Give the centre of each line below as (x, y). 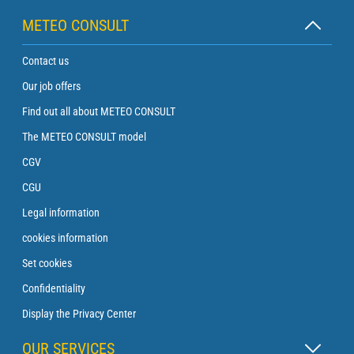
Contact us (45, 60)
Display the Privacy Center (79, 313)
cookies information (65, 237)
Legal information (61, 212)
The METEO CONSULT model (84, 136)
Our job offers (51, 86)
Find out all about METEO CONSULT (99, 111)
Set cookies (47, 263)
